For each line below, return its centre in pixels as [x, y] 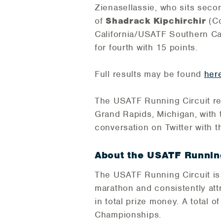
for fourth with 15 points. [146, 48]
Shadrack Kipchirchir [157, 21]
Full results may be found [149, 74]
